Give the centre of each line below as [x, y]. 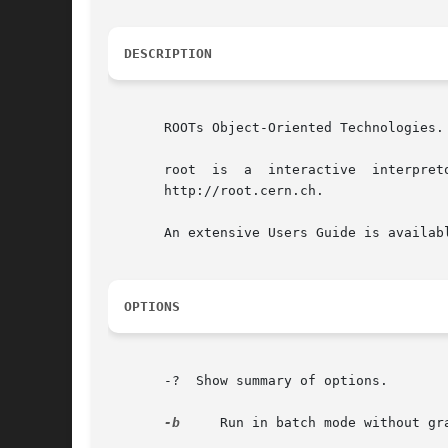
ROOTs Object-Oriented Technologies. [276, 128]
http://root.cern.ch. [216, 191]
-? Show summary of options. [248, 381]
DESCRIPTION [168, 54]
